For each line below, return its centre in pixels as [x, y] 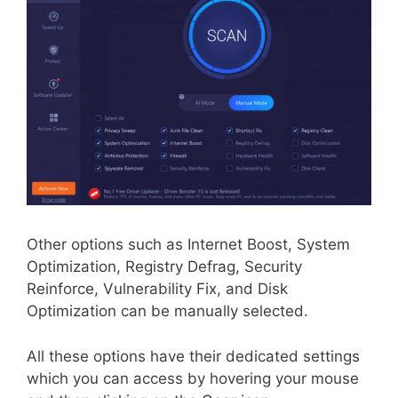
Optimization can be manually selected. [167, 311]
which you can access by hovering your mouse [193, 378]
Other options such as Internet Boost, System [188, 245]
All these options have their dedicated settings [193, 356]
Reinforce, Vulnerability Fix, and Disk [157, 289]
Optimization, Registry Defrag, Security [164, 267]
